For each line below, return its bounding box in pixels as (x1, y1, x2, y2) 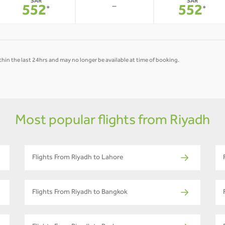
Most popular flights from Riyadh (15, 115, 210, 129)
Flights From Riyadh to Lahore (32, 155, 124, 162)
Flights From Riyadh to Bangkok (32, 189, 128, 197)
